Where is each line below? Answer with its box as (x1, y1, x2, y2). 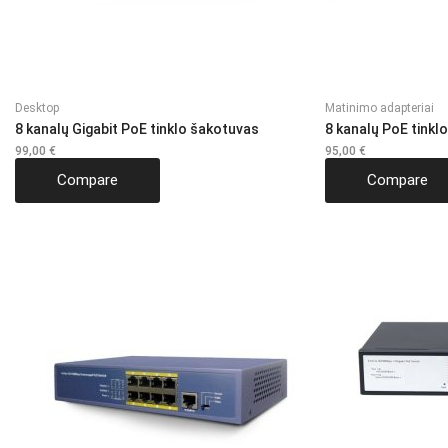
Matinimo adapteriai (325, 100, 434, 115)
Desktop (15, 100, 59, 115)
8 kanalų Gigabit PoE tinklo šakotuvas (15, 120, 259, 137)
